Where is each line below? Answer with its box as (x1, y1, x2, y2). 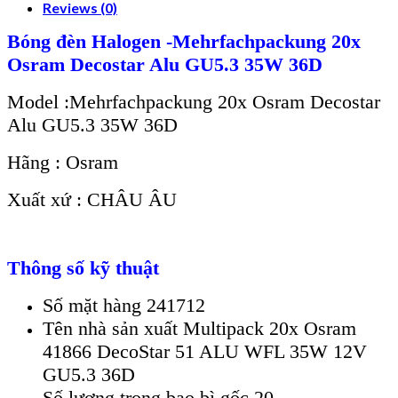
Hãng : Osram (7, 150, 118, 173)
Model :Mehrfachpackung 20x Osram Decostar (7, 90, 380, 113)
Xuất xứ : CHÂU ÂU (7, 187, 177, 211)
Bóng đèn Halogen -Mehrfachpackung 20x (7, 29, 361, 52)
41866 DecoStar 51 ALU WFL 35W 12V (43, 339, 367, 362)
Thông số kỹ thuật (7, 256, 159, 279)
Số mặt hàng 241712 (43, 293, 205, 316)
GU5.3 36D (43, 362, 135, 386)
